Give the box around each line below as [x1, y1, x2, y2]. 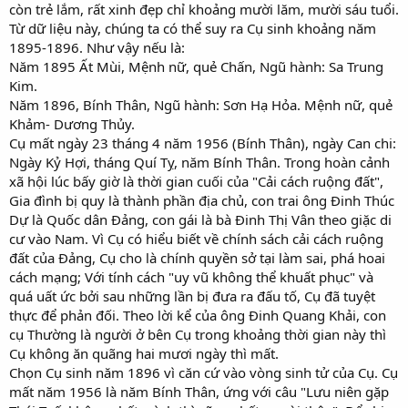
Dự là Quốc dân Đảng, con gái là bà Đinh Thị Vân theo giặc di [9, 209, 392, 229]
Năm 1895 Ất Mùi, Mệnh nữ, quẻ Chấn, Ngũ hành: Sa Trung [9, 56, 383, 76]
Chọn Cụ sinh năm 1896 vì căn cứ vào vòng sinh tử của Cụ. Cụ [9, 362, 398, 382]
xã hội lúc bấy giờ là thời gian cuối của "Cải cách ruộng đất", [9, 171, 383, 190]
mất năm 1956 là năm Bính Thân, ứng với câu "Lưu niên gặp [9, 382, 389, 401]
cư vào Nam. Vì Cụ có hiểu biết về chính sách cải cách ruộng [9, 229, 383, 248]
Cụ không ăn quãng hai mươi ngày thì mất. [9, 343, 279, 362]
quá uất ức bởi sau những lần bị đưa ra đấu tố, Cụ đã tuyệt [9, 286, 375, 305]
